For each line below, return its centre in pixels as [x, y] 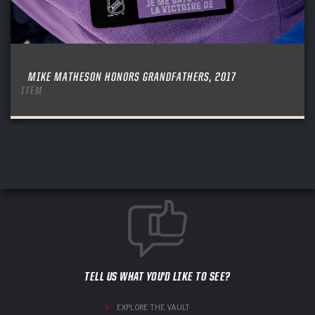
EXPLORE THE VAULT [153, 307]
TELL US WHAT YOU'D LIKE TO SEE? [157, 276]
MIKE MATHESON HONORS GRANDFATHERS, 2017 [132, 76]
